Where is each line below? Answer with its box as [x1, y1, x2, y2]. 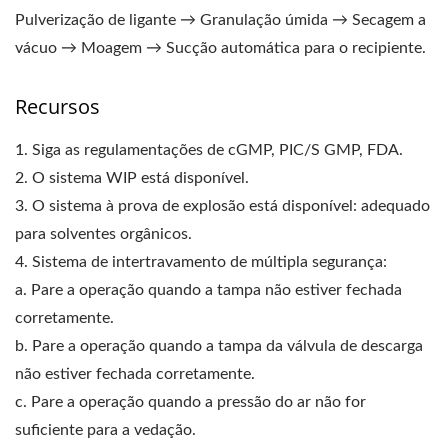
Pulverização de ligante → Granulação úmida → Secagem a [15, 12, 426, 28]
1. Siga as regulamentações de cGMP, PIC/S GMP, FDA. [15, 142, 403, 158]
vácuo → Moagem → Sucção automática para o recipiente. [15, 40, 426, 56]
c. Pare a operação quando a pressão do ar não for [15, 394, 366, 410]
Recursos [15, 93, 100, 120]
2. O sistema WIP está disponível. [15, 170, 249, 186]
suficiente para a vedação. [15, 422, 196, 438]
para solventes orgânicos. [15, 226, 192, 242]
